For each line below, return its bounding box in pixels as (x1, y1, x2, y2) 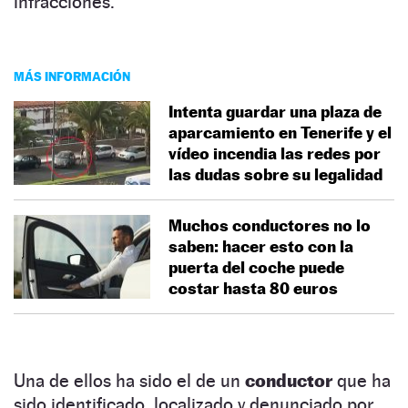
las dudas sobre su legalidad (168, 164, 382, 184)
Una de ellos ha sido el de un (14, 369, 245, 392)
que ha (337, 369, 391, 392)
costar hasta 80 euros (168, 278, 338, 298)
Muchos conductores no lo (168, 215, 371, 235)
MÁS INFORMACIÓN (14, 67, 130, 84)
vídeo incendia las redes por (168, 143, 381, 163)
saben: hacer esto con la (168, 236, 353, 256)
